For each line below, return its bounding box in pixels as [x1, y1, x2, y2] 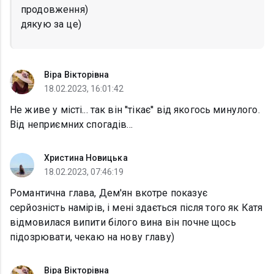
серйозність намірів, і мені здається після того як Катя [10, 202, 263, 214]
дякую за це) [21, 18, 81, 31]
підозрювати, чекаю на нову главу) [10, 231, 174, 243]
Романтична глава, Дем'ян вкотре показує [10, 187, 207, 199]
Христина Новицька [44, 153, 128, 163]
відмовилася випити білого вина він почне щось [10, 217, 236, 229]
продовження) [21, 4, 88, 16]
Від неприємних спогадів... [10, 119, 133, 131]
